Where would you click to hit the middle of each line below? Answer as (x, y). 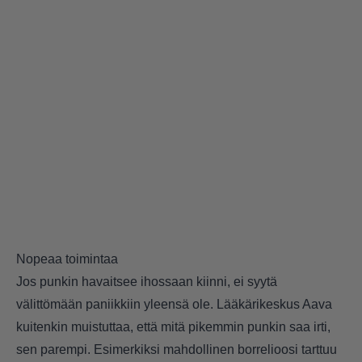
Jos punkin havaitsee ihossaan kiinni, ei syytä (147, 282)
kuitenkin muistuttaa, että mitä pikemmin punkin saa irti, (173, 327)
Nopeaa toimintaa (67, 259)
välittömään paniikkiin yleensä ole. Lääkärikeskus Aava (174, 305)
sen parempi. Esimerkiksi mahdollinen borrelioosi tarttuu (177, 350)
